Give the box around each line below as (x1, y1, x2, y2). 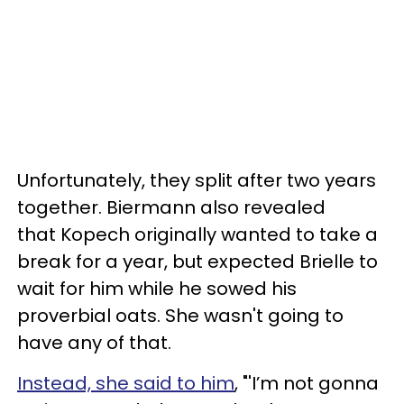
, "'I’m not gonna (234, 371, 379, 396)
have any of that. (17, 330, 171, 355)
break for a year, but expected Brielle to (17, 249, 378, 274)
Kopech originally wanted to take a (60, 222, 378, 247)
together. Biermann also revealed (17, 195, 326, 220)
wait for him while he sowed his (17, 276, 297, 301)
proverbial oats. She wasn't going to (17, 303, 344, 328)
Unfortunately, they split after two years (17, 168, 376, 193)
